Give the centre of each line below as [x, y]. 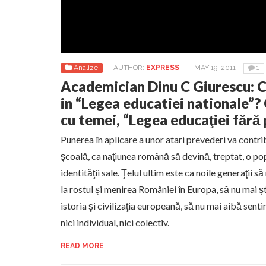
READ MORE [82, 246]
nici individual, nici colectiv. [115, 222]
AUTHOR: [130, 68]
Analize [86, 68]
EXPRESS [163, 68]
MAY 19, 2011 [215, 68]
